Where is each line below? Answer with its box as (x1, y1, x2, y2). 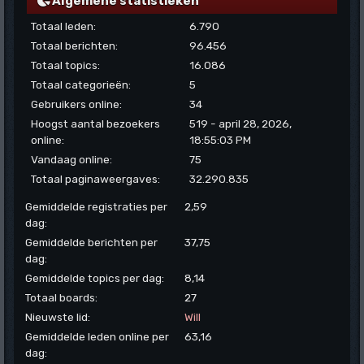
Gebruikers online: (31, 97, 122, 110)
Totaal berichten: (31, 38, 118, 52)
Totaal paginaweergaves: (31, 171, 160, 185)
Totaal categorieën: (31, 77, 131, 91)
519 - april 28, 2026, (189, 116, 292, 130)
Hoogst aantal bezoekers (31, 116, 160, 130)
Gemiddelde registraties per (25, 199, 168, 213)
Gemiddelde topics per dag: (25, 271, 165, 284)
